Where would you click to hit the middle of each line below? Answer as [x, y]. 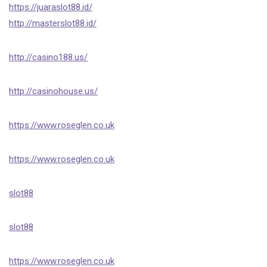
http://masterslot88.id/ [53, 23]
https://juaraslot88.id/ [51, 7]
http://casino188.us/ [48, 57]
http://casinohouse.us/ [53, 91]
